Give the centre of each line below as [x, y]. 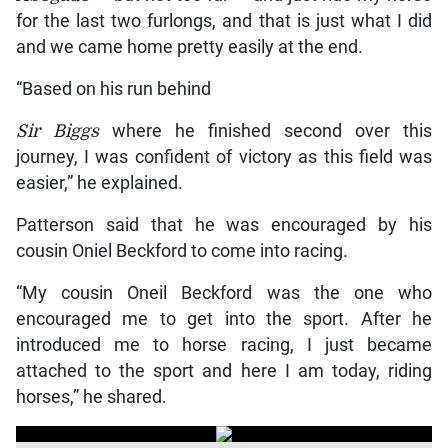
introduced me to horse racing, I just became [224, 344]
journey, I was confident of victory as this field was [224, 156]
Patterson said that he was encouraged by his [224, 224]
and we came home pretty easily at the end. [189, 46]
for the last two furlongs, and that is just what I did [224, 20]
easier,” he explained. [99, 182]
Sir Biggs [57, 130]
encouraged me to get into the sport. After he [224, 318]
